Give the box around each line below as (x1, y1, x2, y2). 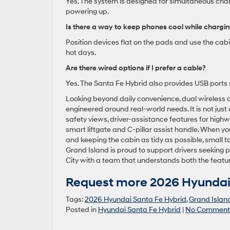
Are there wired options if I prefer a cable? (66, 64, 206, 72)
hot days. (66, 48, 96, 57)
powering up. (66, 7, 109, 16)
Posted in (66, 205, 98, 214)
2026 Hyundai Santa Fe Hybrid (85, 195, 186, 204)
